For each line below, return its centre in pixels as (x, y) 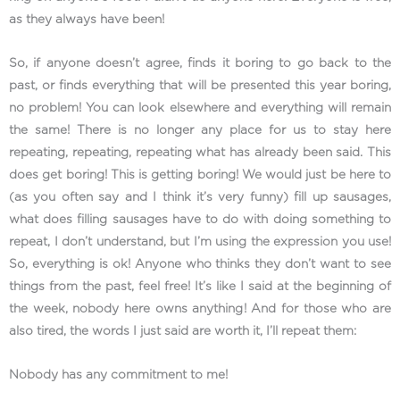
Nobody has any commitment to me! (120, 375)
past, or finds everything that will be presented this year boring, (200, 85)
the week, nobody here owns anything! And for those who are (200, 308)
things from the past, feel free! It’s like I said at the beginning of (200, 286)
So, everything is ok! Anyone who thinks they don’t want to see (200, 264)
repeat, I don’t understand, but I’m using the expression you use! (200, 242)
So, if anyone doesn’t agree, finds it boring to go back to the (200, 63)
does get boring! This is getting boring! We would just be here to (200, 175)
